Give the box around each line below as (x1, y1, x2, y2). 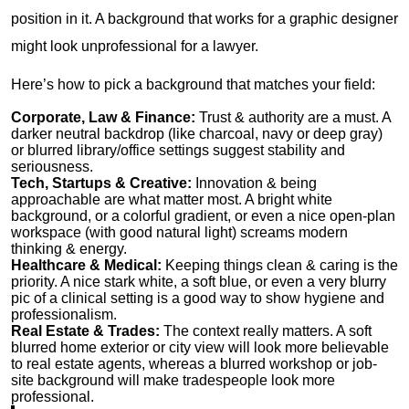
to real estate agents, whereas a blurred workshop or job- (11, 355, 377, 372)
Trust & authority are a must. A (195, 109, 391, 125)
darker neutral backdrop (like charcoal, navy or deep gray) (11, 125, 383, 142)
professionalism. (11, 306, 117, 322)
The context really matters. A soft (160, 322, 372, 339)
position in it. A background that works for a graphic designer (11, 10, 398, 26)
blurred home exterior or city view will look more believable (11, 339, 389, 355)
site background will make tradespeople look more (11, 372, 335, 388)
